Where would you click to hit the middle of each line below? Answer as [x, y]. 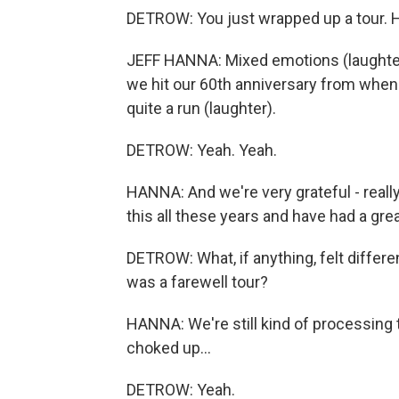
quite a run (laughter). [201, 108]
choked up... [169, 348]
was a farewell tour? [197, 282]
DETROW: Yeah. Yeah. [202, 150]
